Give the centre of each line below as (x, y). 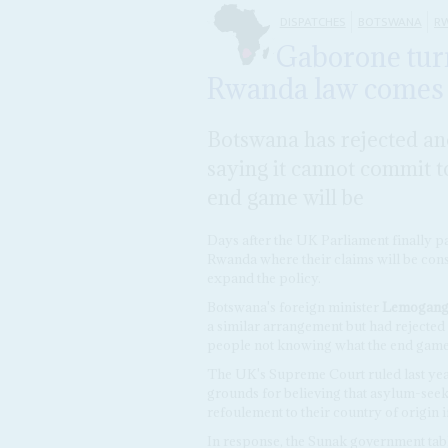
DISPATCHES (312, 21)
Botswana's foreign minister (294, 307)
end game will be (285, 197)
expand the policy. (263, 278)
